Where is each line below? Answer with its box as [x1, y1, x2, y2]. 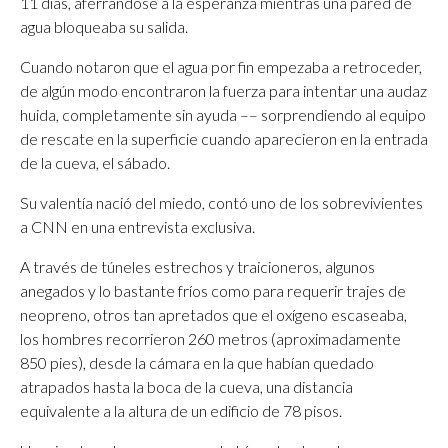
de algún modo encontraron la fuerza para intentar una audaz [20, 81, 427, 100]
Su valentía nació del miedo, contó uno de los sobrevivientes [20, 193, 423, 212]
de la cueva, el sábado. [20, 153, 170, 172]
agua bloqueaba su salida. [20, 17, 188, 36]
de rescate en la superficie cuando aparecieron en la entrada [20, 129, 428, 148]
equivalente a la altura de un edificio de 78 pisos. [20, 401, 342, 420]
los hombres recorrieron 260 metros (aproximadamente [20, 329, 401, 348]
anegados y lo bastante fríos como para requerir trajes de [20, 281, 406, 300]
